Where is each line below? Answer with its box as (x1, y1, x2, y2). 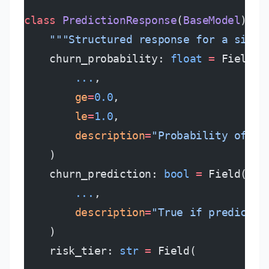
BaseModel (183, 14, 241, 26)
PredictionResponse (56, 14, 177, 26)
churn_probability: (24, 52, 171, 65)
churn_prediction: (24, 168, 165, 180)
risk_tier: (24, 244, 119, 257)
